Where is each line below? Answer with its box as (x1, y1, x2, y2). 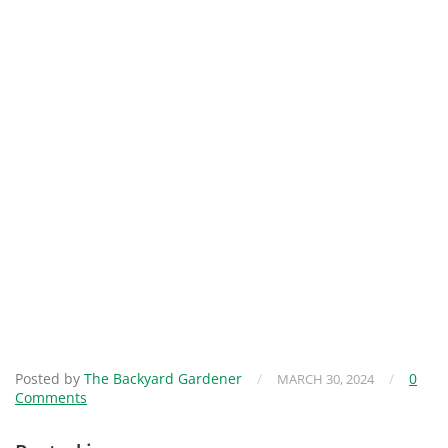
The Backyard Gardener (84, 368, 242, 388)
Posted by (15, 368, 84, 388)
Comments (15, 387, 87, 407)
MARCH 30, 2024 (277, 369, 374, 388)
